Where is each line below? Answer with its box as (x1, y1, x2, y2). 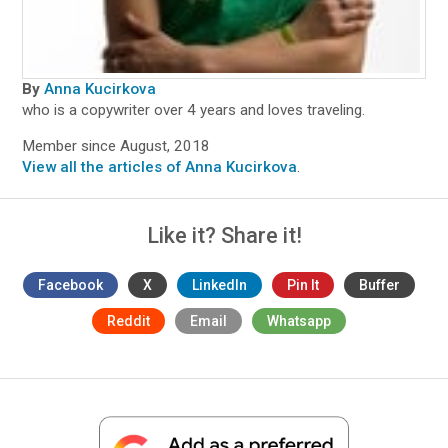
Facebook (38, 277, 103, 294)
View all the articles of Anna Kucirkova (22, 158, 298, 177)
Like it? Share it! (146, 223, 302, 249)
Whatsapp (267, 313, 331, 330)
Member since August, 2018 (22, 137, 211, 156)
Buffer (359, 277, 400, 294)
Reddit (107, 313, 150, 330)
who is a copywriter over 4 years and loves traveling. (22, 101, 366, 120)
